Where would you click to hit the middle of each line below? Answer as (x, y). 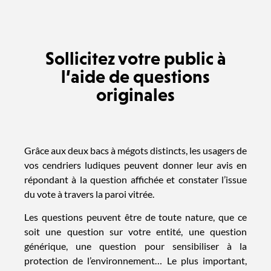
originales (135, 94)
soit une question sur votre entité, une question (135, 231)
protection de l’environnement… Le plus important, (135, 260)
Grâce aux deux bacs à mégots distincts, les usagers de (135, 150)
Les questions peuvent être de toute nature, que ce (135, 217)
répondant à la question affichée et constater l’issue (135, 179)
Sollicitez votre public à (135, 58)
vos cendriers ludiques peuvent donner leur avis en (135, 165)
